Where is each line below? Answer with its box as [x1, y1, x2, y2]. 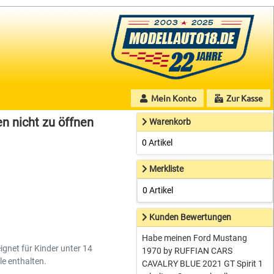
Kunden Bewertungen [149, 212, 232, 222]
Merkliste [149, 164, 184, 174]
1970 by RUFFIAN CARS [142, 246, 233, 256]
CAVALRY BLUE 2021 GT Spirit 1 [142, 259, 264, 268]
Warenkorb [149, 117, 191, 127]
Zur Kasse [224, 92, 263, 103]
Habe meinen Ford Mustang [142, 233, 248, 243]
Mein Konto [149, 92, 196, 103]
